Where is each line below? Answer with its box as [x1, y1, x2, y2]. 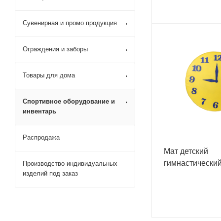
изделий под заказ [23, 170, 78, 177]
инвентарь [23, 108, 56, 115]
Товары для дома [23, 72, 75, 79]
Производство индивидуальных [23, 160, 117, 167]
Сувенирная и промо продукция [23, 19, 117, 27]
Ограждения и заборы [23, 45, 88, 53]
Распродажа [23, 134, 60, 141]
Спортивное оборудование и [23, 98, 115, 105]
